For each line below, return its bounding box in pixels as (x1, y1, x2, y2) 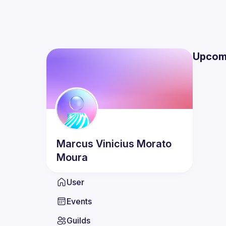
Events (67, 196, 92, 206)
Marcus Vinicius (56, 138, 134, 150)
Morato (137, 138, 172, 150)
